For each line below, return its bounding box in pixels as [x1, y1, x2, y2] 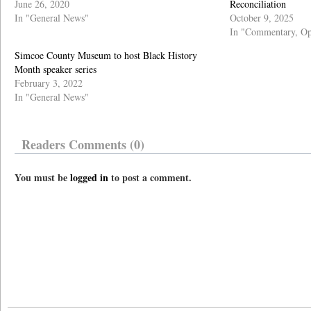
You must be [15, 170, 70, 185]
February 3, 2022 [15, 76, 83, 90]
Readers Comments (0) [22, 135, 144, 153]
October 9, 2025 [230, 11, 294, 24]
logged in [70, 170, 108, 185]
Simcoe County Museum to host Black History [15, 49, 197, 62]
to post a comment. [108, 170, 192, 185]
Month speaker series [15, 62, 96, 76]
